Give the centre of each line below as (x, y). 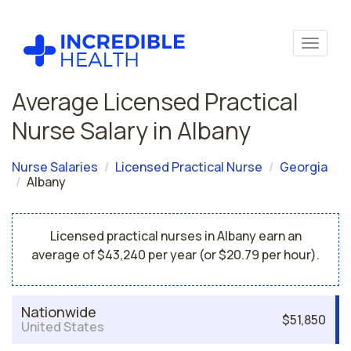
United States (63, 327)
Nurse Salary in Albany (131, 130)
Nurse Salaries (55, 167)
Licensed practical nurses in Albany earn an (175, 236)
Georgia (304, 167)
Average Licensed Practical (155, 101)
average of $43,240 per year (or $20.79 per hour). (175, 255)
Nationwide (59, 312)
